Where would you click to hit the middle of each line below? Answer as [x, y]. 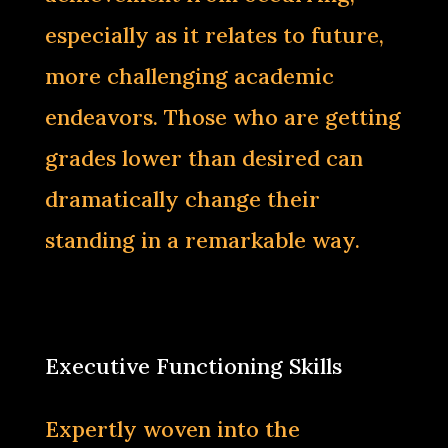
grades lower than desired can [203, 158]
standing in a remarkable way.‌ [202, 240]
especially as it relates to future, [214, 35]
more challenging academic [189, 76]
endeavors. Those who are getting [222, 117]
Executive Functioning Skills [193, 366]
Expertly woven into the [172, 429]
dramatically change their [182, 199]
